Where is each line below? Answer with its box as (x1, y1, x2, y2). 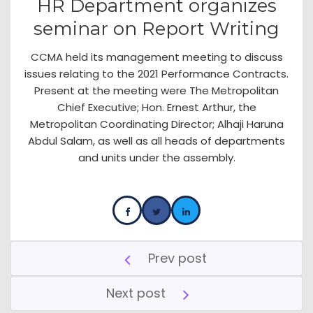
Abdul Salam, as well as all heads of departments (28, 133, 285, 148)
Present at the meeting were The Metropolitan (34, 82, 279, 98)
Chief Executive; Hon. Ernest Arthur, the (57, 99, 256, 115)
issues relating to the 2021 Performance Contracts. (24, 66, 289, 81)
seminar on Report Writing (34, 17, 279, 40)
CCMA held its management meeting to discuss (30, 49, 283, 64)
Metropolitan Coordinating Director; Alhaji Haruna (29, 116, 284, 131)
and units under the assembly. (78, 150, 235, 165)
